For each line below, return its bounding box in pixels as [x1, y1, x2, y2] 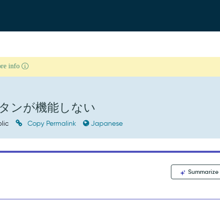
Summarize [187, 168, 219, 175]
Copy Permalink [26, 119, 79, 128]
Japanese [91, 119, 123, 128]
